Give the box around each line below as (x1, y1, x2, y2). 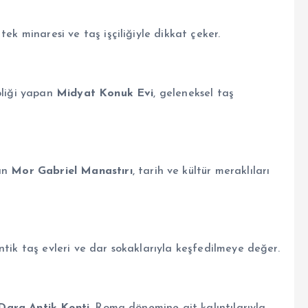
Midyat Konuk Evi (56, 87, 154, 99)
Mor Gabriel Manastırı (11, 165, 133, 177)
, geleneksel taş (153, 87, 234, 99)
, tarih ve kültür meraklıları (132, 165, 270, 177)
